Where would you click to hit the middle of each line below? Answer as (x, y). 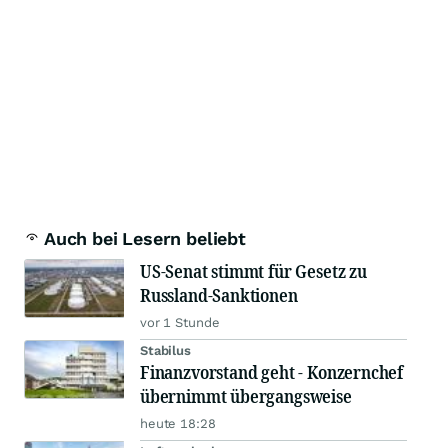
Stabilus (165, 351)
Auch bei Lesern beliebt (145, 239)
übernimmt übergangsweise (246, 396)
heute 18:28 (178, 424)
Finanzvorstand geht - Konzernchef (272, 372)
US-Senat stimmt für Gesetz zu (253, 271)
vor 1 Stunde (180, 323)
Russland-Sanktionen (219, 295)
